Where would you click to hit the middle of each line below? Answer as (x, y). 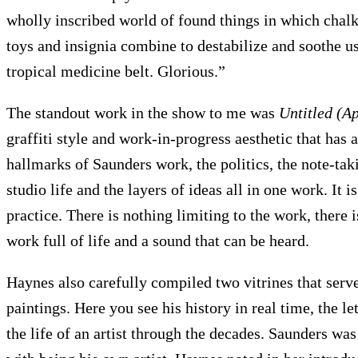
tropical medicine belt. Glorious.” (116, 71)
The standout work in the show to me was (143, 112)
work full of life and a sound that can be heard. (158, 240)
